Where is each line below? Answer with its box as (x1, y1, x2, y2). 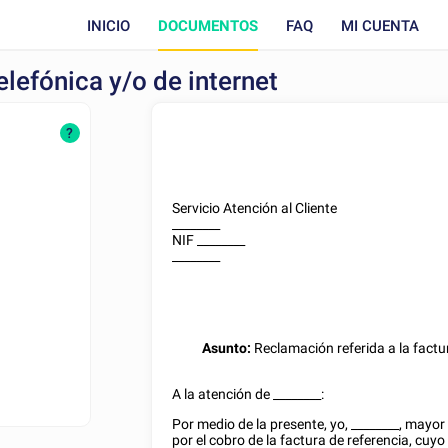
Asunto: (202, 340, 252, 356)
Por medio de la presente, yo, (172, 416, 352, 432)
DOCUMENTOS (157, 16, 258, 35)
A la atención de (172, 386, 274, 402)
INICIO (86, 16, 130, 35)
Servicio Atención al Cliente (172, 200, 338, 216)
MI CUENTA (340, 16, 419, 35)
